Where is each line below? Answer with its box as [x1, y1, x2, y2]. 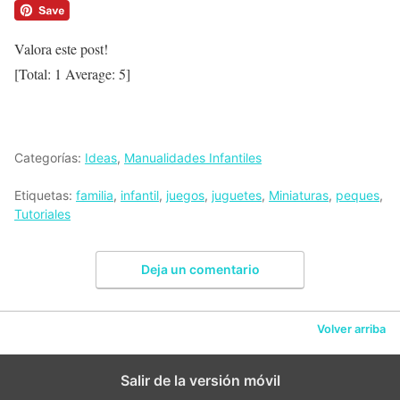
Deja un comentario [140, 262, 260, 278]
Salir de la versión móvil [120, 371, 280, 390]
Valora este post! [14, 38, 108, 58]
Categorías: [14, 149, 85, 165]
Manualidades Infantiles [124, 149, 262, 165]
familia [76, 187, 113, 203]
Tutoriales [14, 205, 71, 221]
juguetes [212, 187, 262, 203]
